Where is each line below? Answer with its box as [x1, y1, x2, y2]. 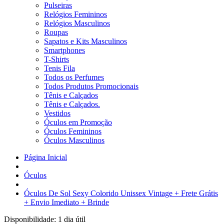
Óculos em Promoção [44, 118, 112, 126]
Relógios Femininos [44, 10, 107, 18]
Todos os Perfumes [44, 73, 104, 81]
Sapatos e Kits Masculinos [44, 37, 127, 45]
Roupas [44, 28, 68, 36]
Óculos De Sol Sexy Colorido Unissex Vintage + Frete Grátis [24, 189, 218, 197]
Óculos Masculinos [44, 136, 104, 144]
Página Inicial [24, 153, 67, 161]
